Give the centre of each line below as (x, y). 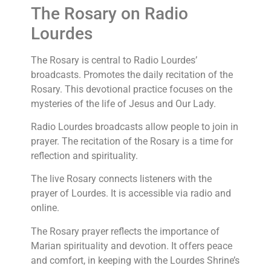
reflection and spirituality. (85, 155)
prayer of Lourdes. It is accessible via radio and (131, 194)
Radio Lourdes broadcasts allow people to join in (135, 126)
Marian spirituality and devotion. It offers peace (132, 246)
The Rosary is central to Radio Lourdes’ (114, 60)
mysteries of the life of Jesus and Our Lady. (124, 103)
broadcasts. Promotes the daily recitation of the (132, 74)
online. (45, 208)
